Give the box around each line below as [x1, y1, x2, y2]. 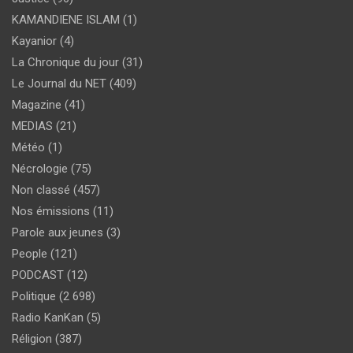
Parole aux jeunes [12, 225, 103, 240]
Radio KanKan [12, 310, 84, 325]
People [12, 247, 47, 261]
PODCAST [12, 268, 64, 282]
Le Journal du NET [12, 76, 106, 91]
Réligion [12, 332, 52, 346]
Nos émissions [12, 204, 90, 218]
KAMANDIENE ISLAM [12, 13, 120, 27]
